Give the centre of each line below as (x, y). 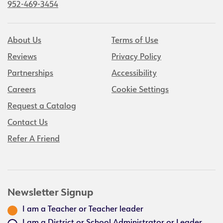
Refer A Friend (34, 139)
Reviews (22, 57)
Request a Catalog (42, 107)
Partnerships (30, 74)
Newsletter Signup (51, 193)
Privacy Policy (136, 57)
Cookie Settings (140, 90)
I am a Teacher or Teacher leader (83, 210)
